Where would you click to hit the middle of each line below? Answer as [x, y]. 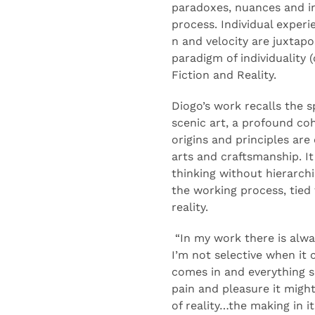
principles [261, 140]
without [243, 173]
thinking [195, 173]
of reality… [200, 306]
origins [190, 140]
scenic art [199, 123]
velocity [227, 41]
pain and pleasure [220, 289]
